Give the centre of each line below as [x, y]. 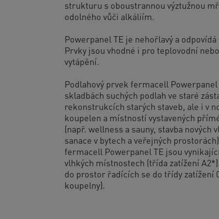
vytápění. [82, 61]
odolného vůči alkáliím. [109, 16]
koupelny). [85, 185]
